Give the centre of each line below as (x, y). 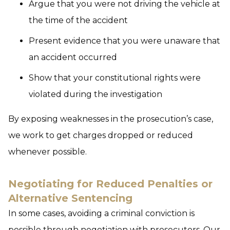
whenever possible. (47, 152)
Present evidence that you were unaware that (124, 41)
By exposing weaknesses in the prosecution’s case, (111, 119)
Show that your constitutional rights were (115, 78)
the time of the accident (78, 20)
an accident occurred (73, 57)
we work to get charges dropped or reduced (101, 135)
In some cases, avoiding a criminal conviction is (101, 213)
